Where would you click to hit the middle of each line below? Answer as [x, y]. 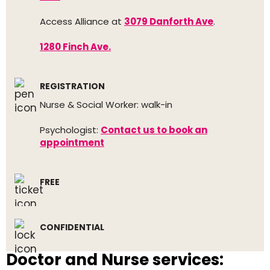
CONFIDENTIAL [72, 227]
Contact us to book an [154, 130]
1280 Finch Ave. [75, 47]
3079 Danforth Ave [169, 21]
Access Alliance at [82, 21]
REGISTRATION [72, 86]
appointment [72, 143]
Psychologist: [70, 130]
